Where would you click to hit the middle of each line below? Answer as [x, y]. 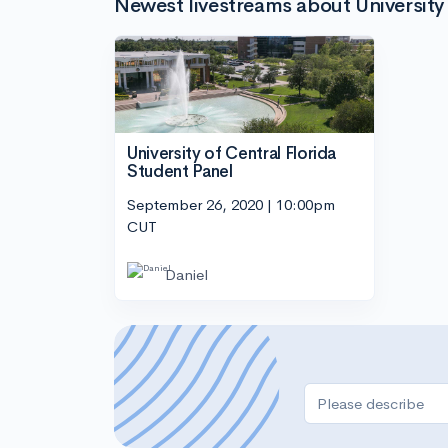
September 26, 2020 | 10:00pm [231, 205]
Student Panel [180, 171]
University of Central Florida [232, 153]
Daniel [186, 275]
